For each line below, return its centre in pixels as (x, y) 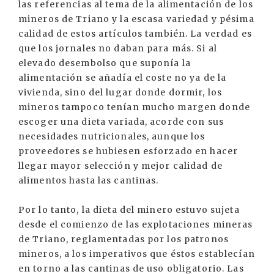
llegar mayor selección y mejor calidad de (120, 166)
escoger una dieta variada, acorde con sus (121, 122)
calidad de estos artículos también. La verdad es (135, 34)
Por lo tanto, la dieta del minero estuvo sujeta (129, 210)
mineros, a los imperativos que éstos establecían (137, 254)
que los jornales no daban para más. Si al (118, 48)
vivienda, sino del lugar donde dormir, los (120, 92)
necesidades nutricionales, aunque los (112, 136)
